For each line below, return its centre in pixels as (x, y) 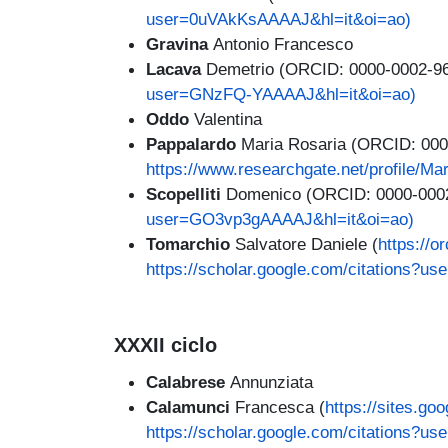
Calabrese (188, 381)
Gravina (179, 43)
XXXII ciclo (165, 344)
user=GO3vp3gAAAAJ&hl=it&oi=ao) (280, 218)
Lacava (176, 68)
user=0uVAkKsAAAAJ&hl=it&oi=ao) (278, 18)
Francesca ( (280, 406)
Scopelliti (186, 193)
